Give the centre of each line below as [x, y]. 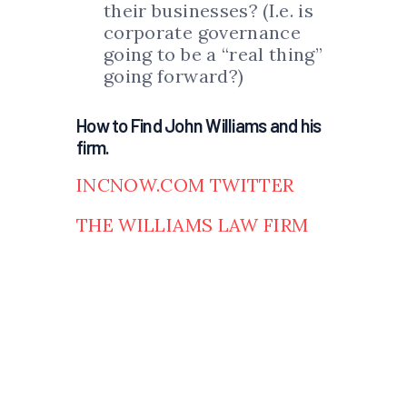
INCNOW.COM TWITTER [185, 185]
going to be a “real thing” [213, 55]
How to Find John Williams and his [199, 126]
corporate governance [203, 33]
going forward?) [174, 76]
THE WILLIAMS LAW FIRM [193, 225]
